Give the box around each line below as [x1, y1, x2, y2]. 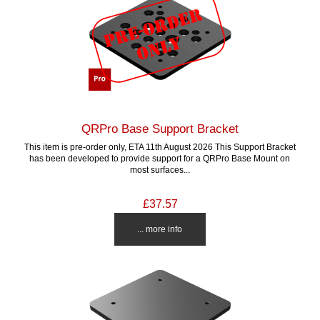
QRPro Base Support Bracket [81, 121, 239, 136]
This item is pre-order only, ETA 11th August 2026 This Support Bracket [24, 141, 296, 151]
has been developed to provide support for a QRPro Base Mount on [29, 153, 291, 163]
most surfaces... [129, 164, 190, 174]
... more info [137, 224, 183, 234]
